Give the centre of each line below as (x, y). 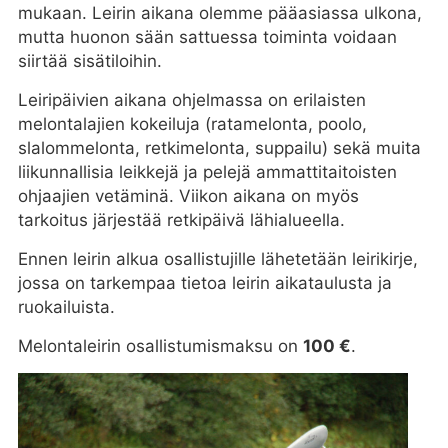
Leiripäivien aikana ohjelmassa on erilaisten (191, 99)
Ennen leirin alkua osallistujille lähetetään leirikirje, (217, 258)
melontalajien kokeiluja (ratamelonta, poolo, (192, 123)
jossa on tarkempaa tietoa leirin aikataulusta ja (204, 282)
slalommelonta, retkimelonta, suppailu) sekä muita (219, 147)
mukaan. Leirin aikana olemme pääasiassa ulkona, (219, 12)
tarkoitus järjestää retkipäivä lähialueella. (181, 219)
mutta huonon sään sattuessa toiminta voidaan (207, 36)
